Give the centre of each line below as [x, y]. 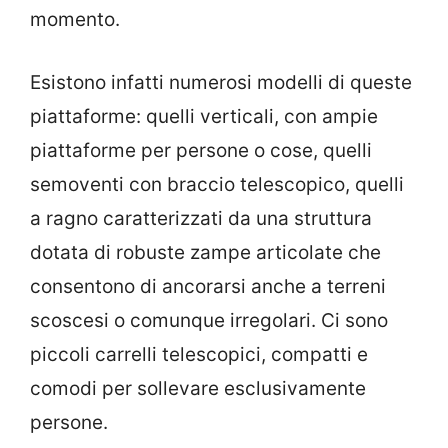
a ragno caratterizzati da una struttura [201, 218]
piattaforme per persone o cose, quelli [201, 150]
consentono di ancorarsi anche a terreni [208, 286]
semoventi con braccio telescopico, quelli [217, 184]
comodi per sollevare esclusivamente [198, 388]
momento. [75, 20]
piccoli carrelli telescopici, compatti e [199, 354]
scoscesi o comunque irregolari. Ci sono [209, 320]
